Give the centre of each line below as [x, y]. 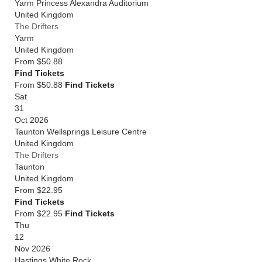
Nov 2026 [32, 249]
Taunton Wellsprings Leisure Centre [81, 132]
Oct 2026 [32, 120]
